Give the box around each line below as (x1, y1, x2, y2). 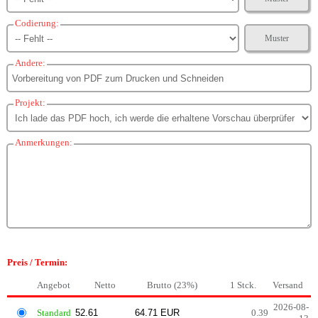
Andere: (14, 57, 45, 68)
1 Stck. (230, 280, 256, 290)
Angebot (37, 280, 70, 290)
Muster (265, 33, 290, 43)
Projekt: (14, 97, 45, 108)
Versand (273, 280, 303, 290)
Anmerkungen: (14, 137, 72, 148)
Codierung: (14, 18, 59, 28)
